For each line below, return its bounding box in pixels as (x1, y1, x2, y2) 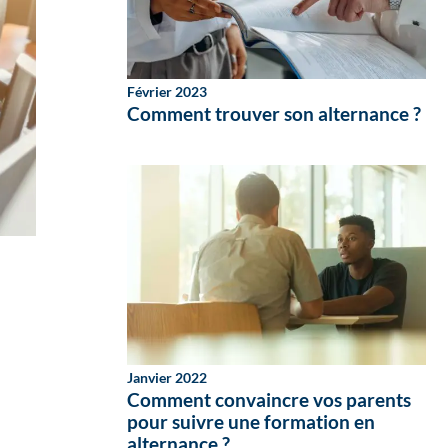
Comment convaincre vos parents (127, 388, 411, 411)
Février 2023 (127, 84, 207, 100)
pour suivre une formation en (127, 410, 375, 433)
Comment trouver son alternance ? (127, 102, 421, 125)
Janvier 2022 (127, 370, 207, 386)
